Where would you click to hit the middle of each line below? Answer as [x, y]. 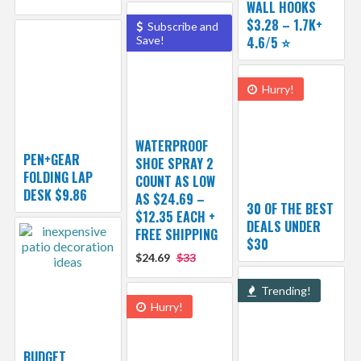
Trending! [285, 291]
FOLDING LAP [58, 178]
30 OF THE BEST [290, 209]
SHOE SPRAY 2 [174, 164]
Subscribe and [181, 27]
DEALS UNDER [284, 227]
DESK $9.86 [55, 195]
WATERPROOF [171, 146]
